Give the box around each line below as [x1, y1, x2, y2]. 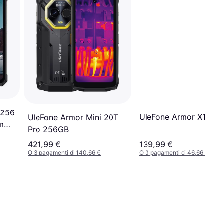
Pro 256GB [28, 124, 69, 134]
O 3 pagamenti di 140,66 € [28, 148, 101, 156]
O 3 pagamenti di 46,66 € [139, 148, 209, 156]
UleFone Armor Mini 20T [28, 112, 118, 122]
